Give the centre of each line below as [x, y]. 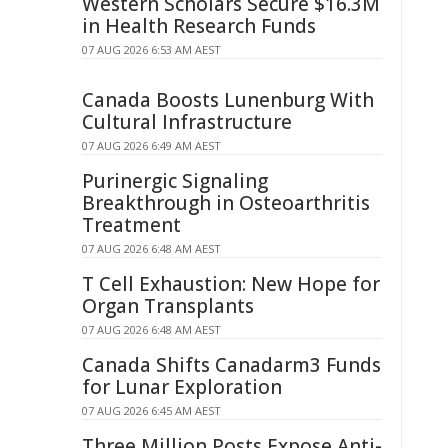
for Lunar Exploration [182, 387]
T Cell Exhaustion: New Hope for [231, 284]
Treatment [131, 225]
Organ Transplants [168, 306]
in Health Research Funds [199, 26]
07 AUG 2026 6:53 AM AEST [151, 49]
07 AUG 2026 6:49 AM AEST [151, 145]
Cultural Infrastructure [187, 122]
